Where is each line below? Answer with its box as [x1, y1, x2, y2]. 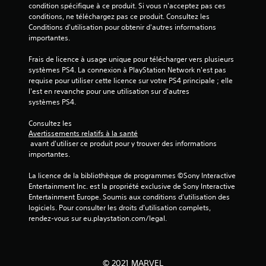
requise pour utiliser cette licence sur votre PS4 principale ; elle [28, 75, 233, 86]
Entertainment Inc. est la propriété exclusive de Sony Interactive [28, 181, 235, 192]
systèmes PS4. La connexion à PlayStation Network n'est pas [28, 65, 226, 75]
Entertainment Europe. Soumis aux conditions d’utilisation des [28, 192, 230, 202]
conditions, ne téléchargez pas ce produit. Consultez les [28, 11, 210, 22]
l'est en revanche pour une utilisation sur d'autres [28, 86, 189, 97]
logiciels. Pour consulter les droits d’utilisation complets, [28, 202, 211, 213]
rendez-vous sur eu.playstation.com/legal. [28, 213, 167, 224]
